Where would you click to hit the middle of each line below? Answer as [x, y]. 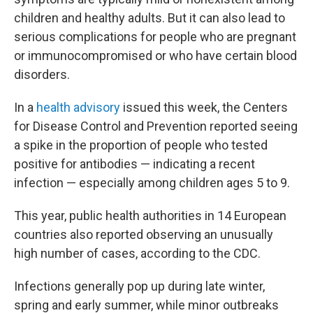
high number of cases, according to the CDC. [137, 253]
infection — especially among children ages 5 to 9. [152, 183]
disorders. [42, 74]
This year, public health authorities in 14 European [150, 216]
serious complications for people [105, 37]
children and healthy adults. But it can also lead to [150, 18]
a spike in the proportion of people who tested [141, 145]
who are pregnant [248, 37]
